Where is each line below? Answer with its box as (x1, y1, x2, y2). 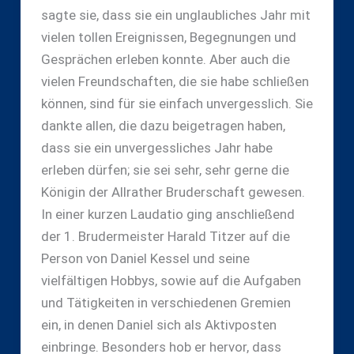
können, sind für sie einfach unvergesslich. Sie (40, 95, 313, 111)
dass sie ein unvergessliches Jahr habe (40, 139, 273, 156)
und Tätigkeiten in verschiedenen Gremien (40, 294, 291, 311)
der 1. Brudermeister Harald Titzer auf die (40, 228, 290, 244)
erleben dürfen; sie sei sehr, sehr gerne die (40, 161, 289, 178)
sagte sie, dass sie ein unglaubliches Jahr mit (40, 6, 311, 23)
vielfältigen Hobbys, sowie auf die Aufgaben (40, 272, 301, 288)
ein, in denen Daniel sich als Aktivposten (40, 316, 277, 333)
